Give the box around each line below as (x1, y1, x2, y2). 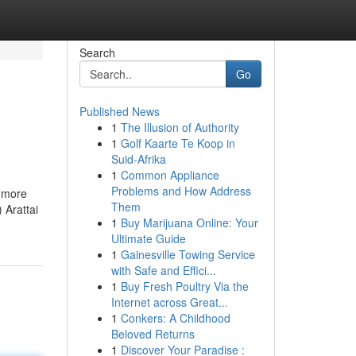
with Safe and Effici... (110, 262, 216, 278)
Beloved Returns (110, 326, 195, 342)
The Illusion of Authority (120, 119, 239, 135)
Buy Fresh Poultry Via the (120, 278, 249, 294)
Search (79, 44, 115, 60)
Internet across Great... (110, 294, 228, 310)
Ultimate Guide (110, 230, 186, 246)
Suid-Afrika (110, 151, 166, 167)
